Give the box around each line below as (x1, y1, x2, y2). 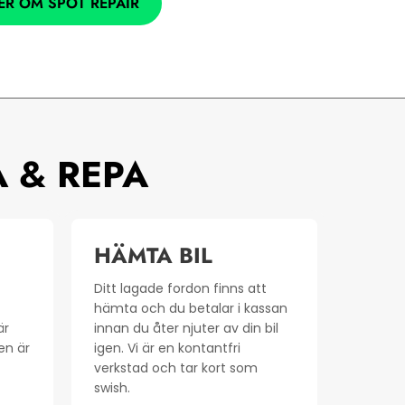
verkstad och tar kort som (93, 359, 258, 378)
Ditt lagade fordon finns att (93, 279, 267, 298)
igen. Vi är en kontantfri (93, 339, 240, 358)
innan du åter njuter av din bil (93, 319, 278, 338)
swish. (93, 379, 130, 398)
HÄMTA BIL (93, 240, 212, 272)
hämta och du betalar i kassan (93, 299, 287, 318)
